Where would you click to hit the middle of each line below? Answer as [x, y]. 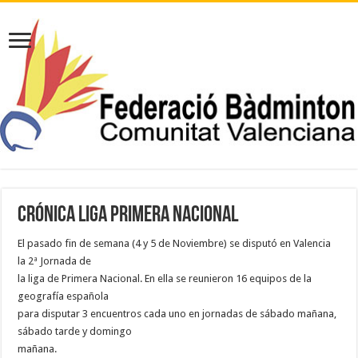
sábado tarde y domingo [75, 332]
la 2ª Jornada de [55, 261]
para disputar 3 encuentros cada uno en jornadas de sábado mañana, [177, 314]
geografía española [64, 296]
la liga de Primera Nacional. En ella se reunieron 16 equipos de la [165, 279]
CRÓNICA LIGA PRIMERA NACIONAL [128, 216]
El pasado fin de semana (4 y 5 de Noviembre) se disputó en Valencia [175, 244]
